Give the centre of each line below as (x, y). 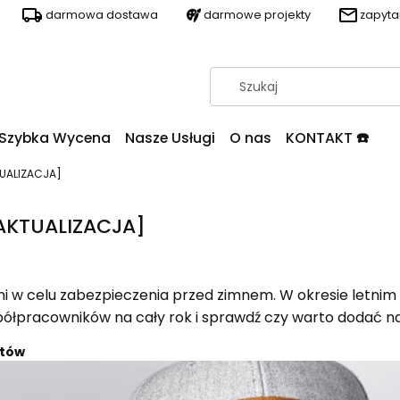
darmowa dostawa (102, 15)
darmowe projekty (257, 15)
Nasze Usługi (170, 138)
